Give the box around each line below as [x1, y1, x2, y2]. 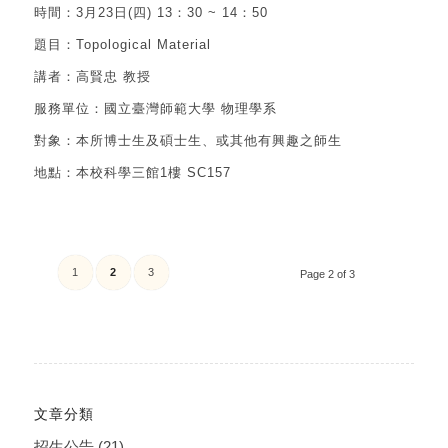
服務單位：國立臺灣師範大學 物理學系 [33, 100, 277, 116]
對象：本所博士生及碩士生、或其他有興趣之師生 [33, 132, 342, 148]
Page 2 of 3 [300, 267, 356, 280]
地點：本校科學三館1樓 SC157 [33, 164, 231, 180]
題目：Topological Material [33, 36, 211, 52]
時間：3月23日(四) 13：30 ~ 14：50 [33, 4, 268, 20]
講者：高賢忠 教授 [33, 68, 151, 84]
